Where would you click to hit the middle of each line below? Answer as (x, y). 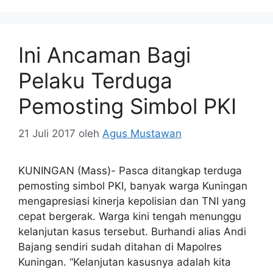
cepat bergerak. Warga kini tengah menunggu (130, 216)
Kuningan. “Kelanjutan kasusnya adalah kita (125, 262)
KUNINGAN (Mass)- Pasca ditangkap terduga (130, 170)
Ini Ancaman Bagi (105, 55)
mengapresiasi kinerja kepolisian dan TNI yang (132, 201)
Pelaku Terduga (95, 81)
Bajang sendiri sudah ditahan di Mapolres (120, 246)
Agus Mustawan (142, 133)
